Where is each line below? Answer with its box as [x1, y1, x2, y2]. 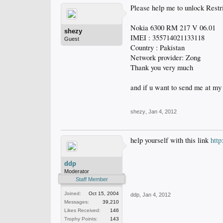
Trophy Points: [64, 216, 98, 222]
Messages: [64, 199, 89, 205]
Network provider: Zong [130, 53, 201, 62]
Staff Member [75, 176, 108, 182]
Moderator [64, 168, 89, 174]
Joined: [64, 191, 81, 196]
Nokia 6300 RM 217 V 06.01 [130, 23, 216, 32]
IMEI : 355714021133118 [130, 33, 205, 42]
